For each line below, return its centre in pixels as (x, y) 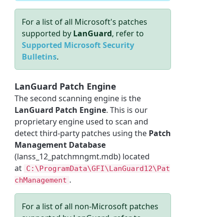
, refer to (128, 33)
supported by (48, 33)
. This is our (127, 110)
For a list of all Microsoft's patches (85, 22)
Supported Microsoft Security (78, 45)
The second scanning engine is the (78, 99)
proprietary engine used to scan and (82, 122)
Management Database (60, 145)
